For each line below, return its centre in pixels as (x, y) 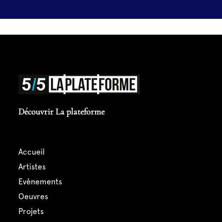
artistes (34, 167)
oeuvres (36, 197)
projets (33, 212)
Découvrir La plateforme (61, 112)
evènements (42, 182)
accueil (33, 152)
